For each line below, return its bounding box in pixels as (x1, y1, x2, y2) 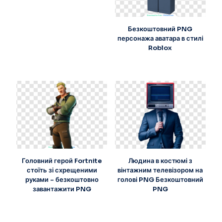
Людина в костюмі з (128, 157, 192, 166)
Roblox (148, 43, 172, 52)
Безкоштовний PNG (128, 24, 193, 33)
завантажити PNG (32, 185, 91, 194)
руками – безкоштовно (25, 175, 99, 184)
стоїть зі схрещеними (26, 166, 97, 175)
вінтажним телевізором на (117, 166, 203, 175)
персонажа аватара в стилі (117, 34, 203, 43)
